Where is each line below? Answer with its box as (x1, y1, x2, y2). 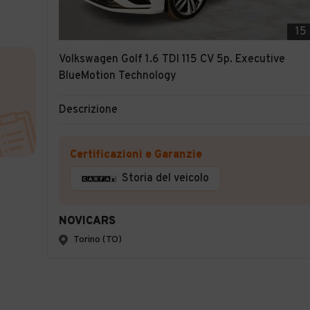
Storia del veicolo (122, 172, 209, 185)
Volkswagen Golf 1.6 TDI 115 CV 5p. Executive (59, 53, 285, 66)
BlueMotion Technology (59, 69, 176, 83)
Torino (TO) (73, 234, 122, 246)
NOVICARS (59, 215, 116, 228)
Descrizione (59, 103, 118, 117)
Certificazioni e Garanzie (70, 148, 202, 162)
